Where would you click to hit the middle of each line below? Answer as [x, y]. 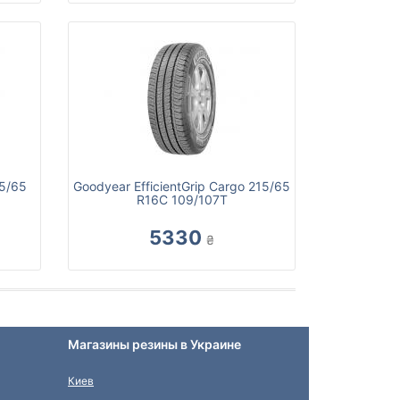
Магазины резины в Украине [154, 345]
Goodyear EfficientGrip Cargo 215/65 [182, 187]
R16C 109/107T [182, 200]
